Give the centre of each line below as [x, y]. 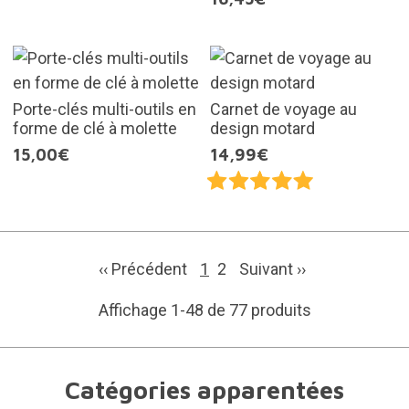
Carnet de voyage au [283, 110]
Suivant [268, 269]
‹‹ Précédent [145, 269]
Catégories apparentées [204, 390]
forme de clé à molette [94, 129]
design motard [262, 129]
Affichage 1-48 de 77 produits [204, 310]
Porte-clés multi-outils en [104, 110]
